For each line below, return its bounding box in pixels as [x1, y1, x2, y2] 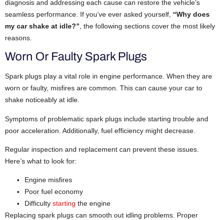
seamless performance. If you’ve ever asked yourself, [5, 10, 173, 18]
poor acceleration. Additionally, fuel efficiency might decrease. [5, 126, 195, 135]
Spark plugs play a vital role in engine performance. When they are [5, 72, 212, 81]
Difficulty [25, 199, 53, 208]
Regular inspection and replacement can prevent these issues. [5, 145, 199, 154]
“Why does [173, 10, 210, 18]
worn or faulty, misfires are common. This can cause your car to [5, 84, 202, 92]
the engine [76, 199, 110, 208]
